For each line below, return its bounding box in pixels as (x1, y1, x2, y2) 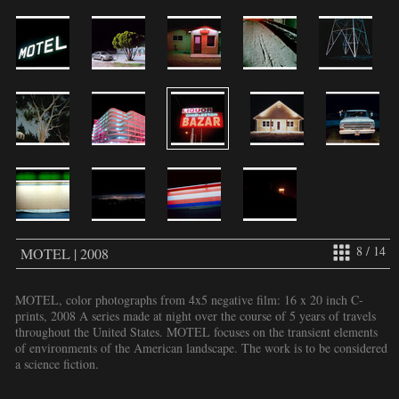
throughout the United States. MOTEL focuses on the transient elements (15, 322, 378, 340)
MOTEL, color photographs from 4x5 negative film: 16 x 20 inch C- (15, 290, 363, 308)
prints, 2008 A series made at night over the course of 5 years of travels (15, 306, 376, 324)
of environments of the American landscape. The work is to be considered (15, 338, 387, 356)
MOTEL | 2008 (20, 243, 109, 263)
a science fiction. (15, 354, 99, 372)
